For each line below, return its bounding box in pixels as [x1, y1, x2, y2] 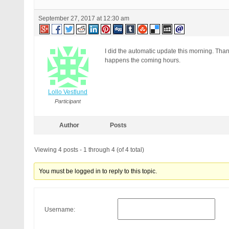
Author [59, 122, 79, 129]
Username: [44, 205, 75, 213]
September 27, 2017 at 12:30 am [38, 15, 129, 22]
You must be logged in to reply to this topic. [39, 168, 157, 175]
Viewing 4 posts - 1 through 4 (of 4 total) [34, 146, 144, 153]
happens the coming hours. [105, 57, 180, 64]
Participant [55, 98, 81, 104]
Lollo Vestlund [48, 88, 87, 96]
